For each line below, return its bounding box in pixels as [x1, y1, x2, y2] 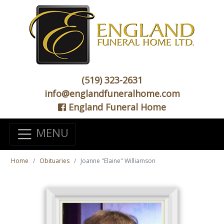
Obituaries [39, 156, 69, 165]
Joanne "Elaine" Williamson [80, 156, 155, 165]
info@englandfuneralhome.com [44, 87, 180, 99]
